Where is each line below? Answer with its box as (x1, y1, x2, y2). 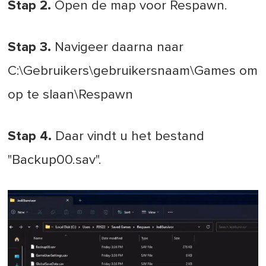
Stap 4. (8, 129, 52, 143)
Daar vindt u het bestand (52, 129, 205, 143)
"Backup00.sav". (8, 153, 102, 167)
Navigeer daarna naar (51, 40, 184, 54)
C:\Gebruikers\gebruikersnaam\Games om (8, 64, 258, 78)
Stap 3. (8, 40, 52, 54)
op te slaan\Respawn (8, 87, 134, 102)
